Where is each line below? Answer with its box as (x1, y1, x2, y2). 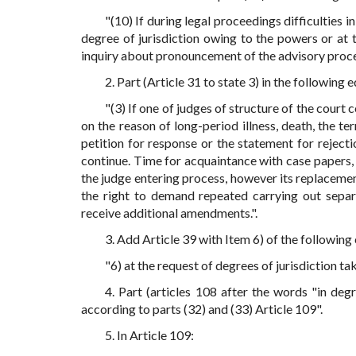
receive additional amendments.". (81, 205, 257, 221)
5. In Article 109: (105, 327, 194, 343)
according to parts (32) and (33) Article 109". (81, 301, 323, 317)
